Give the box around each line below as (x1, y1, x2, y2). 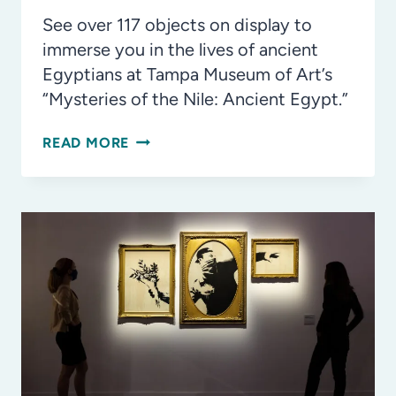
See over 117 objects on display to (42, 14, 312, 36)
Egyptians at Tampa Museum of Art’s (42, 64, 332, 86)
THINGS (128, 181, 187, 199)
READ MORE (42, 134, 130, 152)
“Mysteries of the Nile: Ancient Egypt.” (42, 88, 348, 110)
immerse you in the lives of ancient (42, 39, 318, 61)
